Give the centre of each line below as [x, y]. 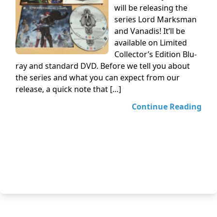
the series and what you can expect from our [98, 77]
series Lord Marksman [155, 19]
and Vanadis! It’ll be [150, 31]
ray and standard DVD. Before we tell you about [103, 66]
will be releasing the [151, 8]
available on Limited [151, 43]
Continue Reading [167, 107]
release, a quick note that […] [68, 89]
